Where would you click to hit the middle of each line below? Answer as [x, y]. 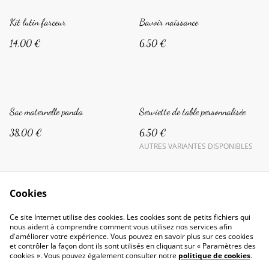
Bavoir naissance [169, 22]
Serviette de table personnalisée [192, 111]
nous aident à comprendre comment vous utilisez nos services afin [121, 227]
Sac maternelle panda [46, 111]
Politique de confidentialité [184, 244]
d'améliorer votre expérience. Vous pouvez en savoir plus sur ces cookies [131, 236]
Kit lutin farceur [38, 22]
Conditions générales [85, 244]
